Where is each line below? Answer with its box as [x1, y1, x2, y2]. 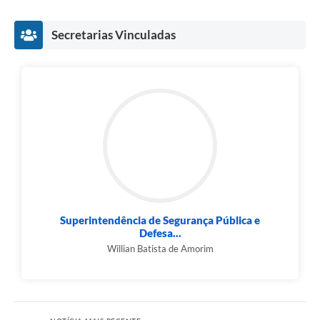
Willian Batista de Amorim [106, 243, 214, 255]
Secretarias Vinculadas [51, 27, 176, 43]
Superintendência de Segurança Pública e [60, 214, 260, 227]
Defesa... [139, 226, 181, 240]
